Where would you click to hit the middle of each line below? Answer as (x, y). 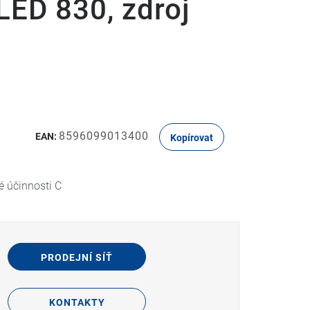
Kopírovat (192, 138)
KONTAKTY (77, 302)
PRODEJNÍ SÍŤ (77, 257)
